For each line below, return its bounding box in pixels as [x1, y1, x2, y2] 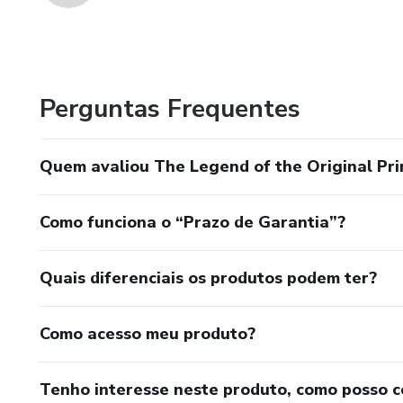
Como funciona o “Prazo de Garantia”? [40, 211, 345, 233]
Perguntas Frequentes [40, 92, 300, 126]
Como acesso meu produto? [40, 323, 255, 345]
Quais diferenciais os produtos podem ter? [40, 267, 377, 289]
